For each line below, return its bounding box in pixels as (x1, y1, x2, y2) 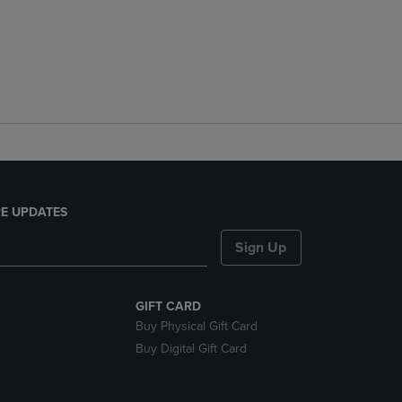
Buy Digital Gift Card (135, 341, 247, 356)
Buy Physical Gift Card (135, 319, 258, 334)
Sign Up (235, 239, 287, 257)
